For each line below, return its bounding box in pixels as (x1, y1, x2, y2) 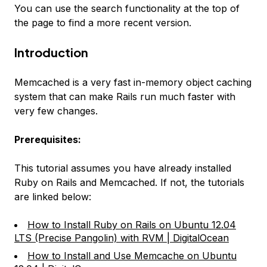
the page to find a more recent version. (14, 17, 191, 29)
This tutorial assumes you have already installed (14, 162, 231, 175)
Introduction (14, 45, 88, 60)
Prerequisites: (14, 133, 81, 146)
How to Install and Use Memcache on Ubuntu (27, 250, 237, 262)
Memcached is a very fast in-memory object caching (14, 76, 252, 89)
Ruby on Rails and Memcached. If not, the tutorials (14, 176, 244, 189)
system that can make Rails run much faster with (14, 91, 235, 103)
